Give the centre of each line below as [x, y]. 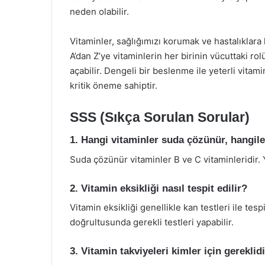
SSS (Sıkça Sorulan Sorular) [160, 117]
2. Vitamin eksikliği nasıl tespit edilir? [159, 188]
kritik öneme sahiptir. [114, 85]
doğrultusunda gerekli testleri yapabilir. [152, 222]
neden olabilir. [99, 11]
